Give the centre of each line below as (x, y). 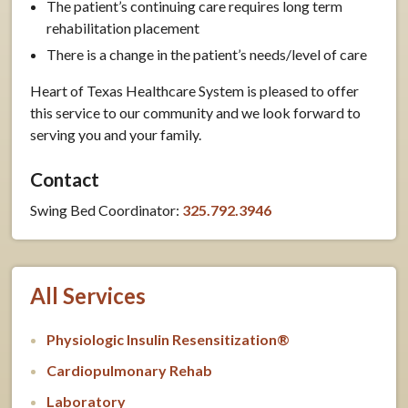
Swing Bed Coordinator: (107, 209)
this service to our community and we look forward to (196, 112)
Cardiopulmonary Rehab (130, 370)
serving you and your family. (116, 134)
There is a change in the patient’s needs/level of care (207, 54)
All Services (88, 295)
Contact (65, 178)
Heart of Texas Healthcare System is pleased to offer (195, 90)
